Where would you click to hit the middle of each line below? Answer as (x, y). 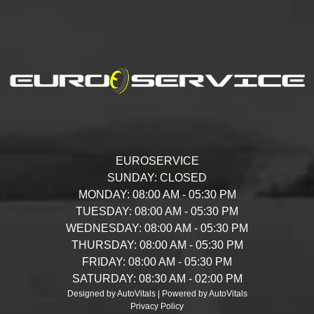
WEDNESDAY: (104, 228)
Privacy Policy (157, 307)
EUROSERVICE (157, 161)
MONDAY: (104, 195)
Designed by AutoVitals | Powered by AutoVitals (157, 294)
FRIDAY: (104, 262)
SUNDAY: (132, 178)
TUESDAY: (104, 212)
